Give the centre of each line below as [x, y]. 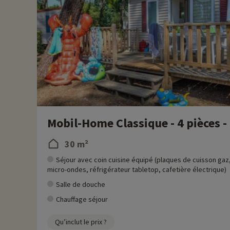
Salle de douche [81, 184]
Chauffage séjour [82, 199]
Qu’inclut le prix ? [81, 222]
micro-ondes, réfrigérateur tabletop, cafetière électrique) [137, 169]
